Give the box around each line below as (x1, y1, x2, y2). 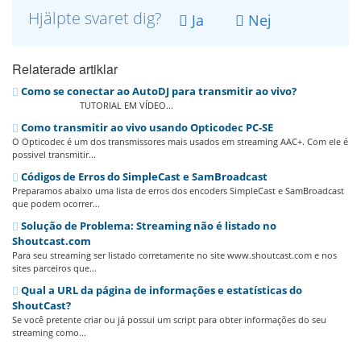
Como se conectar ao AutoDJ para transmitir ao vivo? (19, 84, 297, 99)
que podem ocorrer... (12, 197, 100, 210)
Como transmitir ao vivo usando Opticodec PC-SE (19, 120, 273, 135)
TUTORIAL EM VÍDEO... (12, 99, 173, 112)
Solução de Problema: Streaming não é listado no (19, 218, 276, 234)
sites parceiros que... (12, 262, 97, 275)
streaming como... (12, 326, 86, 339)
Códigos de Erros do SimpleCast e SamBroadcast (19, 169, 268, 185)
